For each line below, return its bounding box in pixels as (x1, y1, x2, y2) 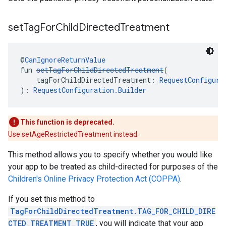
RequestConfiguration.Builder (33, 85, 146, 95)
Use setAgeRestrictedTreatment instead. (8, 130, 139, 138)
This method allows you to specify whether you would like (8, 150, 212, 159)
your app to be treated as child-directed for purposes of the (8, 162, 218, 172)
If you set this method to (8, 194, 95, 204)
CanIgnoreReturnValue (25, 55, 105, 65)
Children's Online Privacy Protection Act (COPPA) (8, 174, 180, 184)
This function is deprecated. (20, 118, 115, 126)
